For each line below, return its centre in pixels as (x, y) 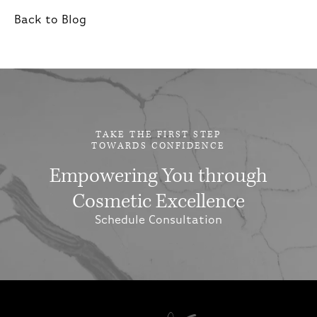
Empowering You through (158, 175)
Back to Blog (50, 20)
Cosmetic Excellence (158, 201)
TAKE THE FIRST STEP (158, 134)
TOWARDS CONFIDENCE (158, 146)
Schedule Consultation (158, 220)
